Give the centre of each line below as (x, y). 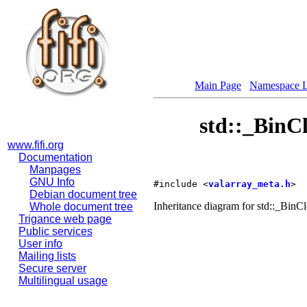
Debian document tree (83, 194)
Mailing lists (47, 256)
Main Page (218, 85)
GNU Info (52, 182)
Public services (56, 231)
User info (40, 244)
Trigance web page (65, 219)
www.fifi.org (36, 145)
